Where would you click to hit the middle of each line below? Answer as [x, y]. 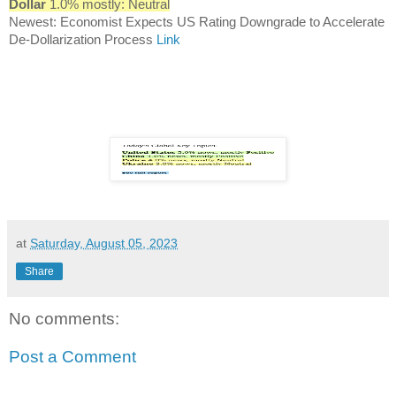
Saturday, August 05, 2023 [104, 243]
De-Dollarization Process [83, 39]
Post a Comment [72, 357]
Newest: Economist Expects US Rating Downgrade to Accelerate [197, 21]
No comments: [64, 318]
